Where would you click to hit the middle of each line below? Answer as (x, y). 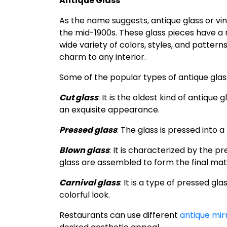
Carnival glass (90, 182)
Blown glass (84, 150)
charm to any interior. (103, 57)
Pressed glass (88, 130)
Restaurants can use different (120, 215)
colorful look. (85, 195)
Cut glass (79, 97)
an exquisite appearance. (109, 109)
